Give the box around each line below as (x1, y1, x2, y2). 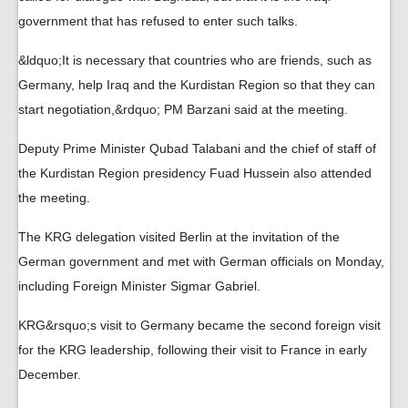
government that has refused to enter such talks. (18, 14, 298, 28)
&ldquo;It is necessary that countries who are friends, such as (18, 53, 372, 67)
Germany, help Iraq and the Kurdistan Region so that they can (18, 77, 375, 92)
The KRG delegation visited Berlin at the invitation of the (18, 229, 340, 244)
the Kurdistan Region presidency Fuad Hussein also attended (18, 166, 372, 180)
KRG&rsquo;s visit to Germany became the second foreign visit (18, 318, 381, 332)
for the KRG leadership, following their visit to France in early (18, 342, 367, 357)
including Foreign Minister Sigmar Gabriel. (18, 279, 260, 293)
